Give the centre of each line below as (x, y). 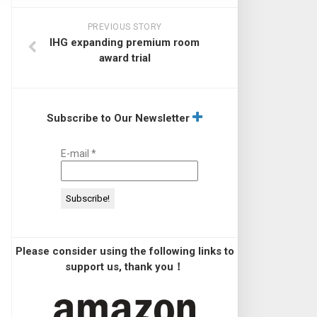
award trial (125, 58)
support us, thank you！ (125, 267)
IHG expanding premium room (125, 42)
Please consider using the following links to (125, 251)
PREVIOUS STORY (125, 27)
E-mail (76, 154)
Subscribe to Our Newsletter (118, 118)
